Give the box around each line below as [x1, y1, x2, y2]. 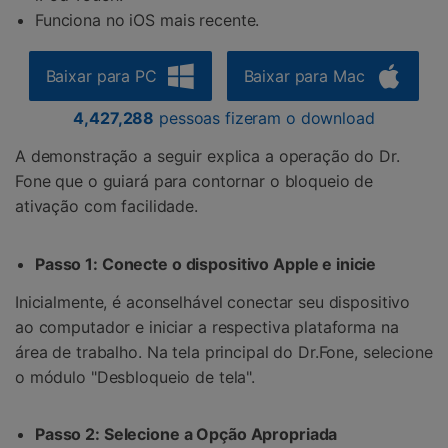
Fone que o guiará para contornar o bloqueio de [15, 171, 374, 192]
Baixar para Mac [243, 66, 365, 87]
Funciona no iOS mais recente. [35, 10, 260, 31]
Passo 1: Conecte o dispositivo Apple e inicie [35, 253, 377, 274]
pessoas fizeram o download [154, 108, 375, 129]
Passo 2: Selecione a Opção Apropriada [35, 424, 338, 445]
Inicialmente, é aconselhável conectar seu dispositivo [15, 291, 411, 312]
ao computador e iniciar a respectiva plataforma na [15, 316, 399, 337]
